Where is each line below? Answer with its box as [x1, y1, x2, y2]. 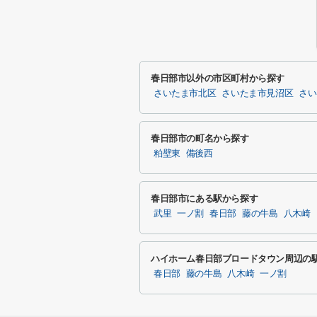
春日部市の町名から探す [151, 133, 249, 144]
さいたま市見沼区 [221, 88, 294, 98]
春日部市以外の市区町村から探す [151, 73, 285, 83]
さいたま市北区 [154, 88, 217, 98]
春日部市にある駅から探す [151, 193, 258, 204]
